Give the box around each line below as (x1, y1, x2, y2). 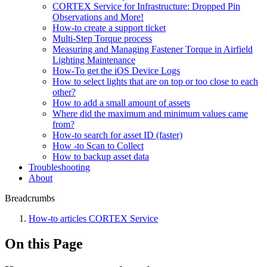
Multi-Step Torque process (52, 33, 152, 44)
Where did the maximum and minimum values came (52, 108, 248, 119)
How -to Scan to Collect (52, 141, 144, 151)
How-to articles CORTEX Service (29, 213, 158, 224)
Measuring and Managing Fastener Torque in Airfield (52, 44, 253, 55)
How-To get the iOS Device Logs (52, 66, 180, 76)
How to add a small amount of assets (52, 98, 190, 108)
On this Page (5, 236, 83, 252)
